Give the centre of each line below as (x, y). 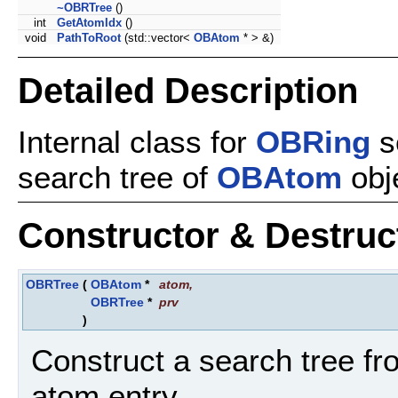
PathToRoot (89, 37)
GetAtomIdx (89, 22)
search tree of (117, 177)
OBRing (313, 141)
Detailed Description (188, 91)
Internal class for (137, 141)
